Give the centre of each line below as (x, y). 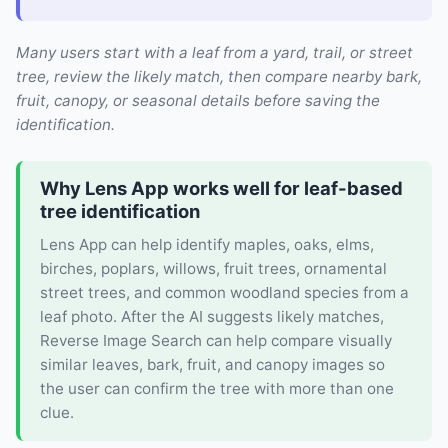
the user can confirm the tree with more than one (217, 388)
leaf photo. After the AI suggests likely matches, (212, 316)
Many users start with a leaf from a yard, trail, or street (214, 53)
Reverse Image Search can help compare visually (216, 340)
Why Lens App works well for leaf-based (221, 188)
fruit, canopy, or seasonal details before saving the (198, 101)
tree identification (120, 211)
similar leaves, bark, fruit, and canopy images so (212, 364)
